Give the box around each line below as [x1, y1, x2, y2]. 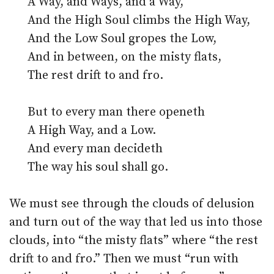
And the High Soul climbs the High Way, [28, 13, 250, 28]
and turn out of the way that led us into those [9, 215, 262, 230]
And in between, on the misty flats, [28, 50, 221, 65]
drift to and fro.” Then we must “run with [9, 251, 239, 267]
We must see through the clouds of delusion [9, 196, 254, 212]
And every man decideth [28, 141, 163, 157]
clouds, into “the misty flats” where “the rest [9, 233, 258, 248]
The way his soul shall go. [28, 160, 168, 175]
